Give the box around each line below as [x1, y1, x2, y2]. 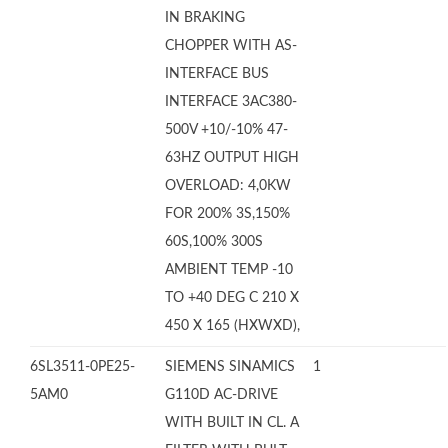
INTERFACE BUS [165, 67, 269, 81]
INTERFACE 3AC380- [165, 95, 297, 109]
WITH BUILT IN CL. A [165, 416, 299, 430]
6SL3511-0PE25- [30, 360, 135, 374]
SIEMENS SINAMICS [165, 360, 295, 374]
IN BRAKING [165, 11, 245, 25]
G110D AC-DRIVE [165, 388, 278, 402]
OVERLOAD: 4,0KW [165, 179, 291, 193]
